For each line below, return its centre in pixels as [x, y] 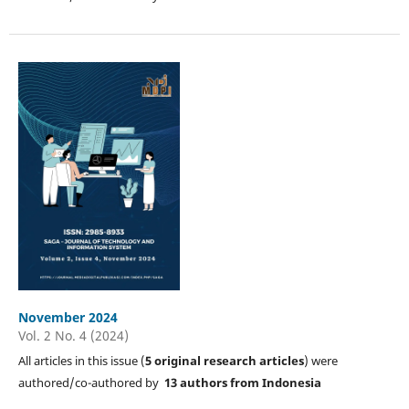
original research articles [229, 360]
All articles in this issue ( [81, 360]
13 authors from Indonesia [242, 382]
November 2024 [68, 317]
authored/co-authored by [91, 382]
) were [320, 360]
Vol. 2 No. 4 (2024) [73, 335]
